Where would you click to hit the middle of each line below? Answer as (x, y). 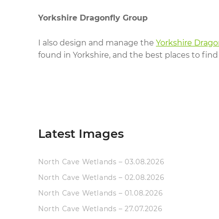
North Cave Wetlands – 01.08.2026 (101, 193)
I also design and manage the (97, 43)
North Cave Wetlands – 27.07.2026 (100, 209)
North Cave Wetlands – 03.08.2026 (101, 162)
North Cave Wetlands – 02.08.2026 (101, 177)
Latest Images (81, 134)
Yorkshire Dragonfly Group (93, 18)
